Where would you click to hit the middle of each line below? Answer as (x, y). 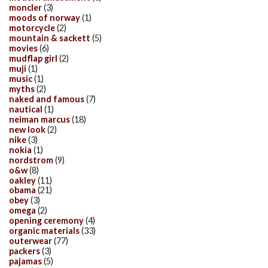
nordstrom (31, 160)
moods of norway (45, 18)
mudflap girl (33, 59)
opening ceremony (46, 221)
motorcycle (32, 28)
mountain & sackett (50, 38)
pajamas (25, 261)
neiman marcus (39, 119)
